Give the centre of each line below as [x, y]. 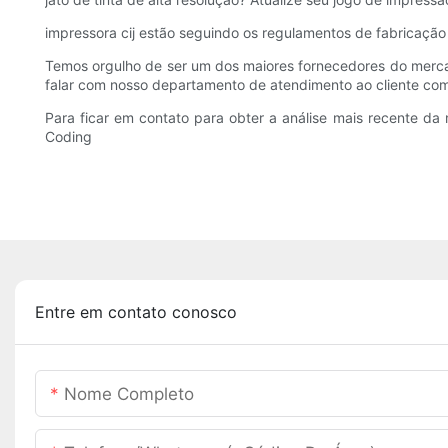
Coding [68, 137]
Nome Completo [129, 394]
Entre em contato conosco [136, 312]
